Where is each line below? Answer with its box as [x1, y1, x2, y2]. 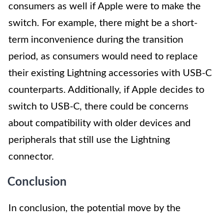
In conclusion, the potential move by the [8, 203, 181, 214]
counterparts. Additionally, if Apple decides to [8, 85, 204, 95]
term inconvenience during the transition [8, 35, 183, 45]
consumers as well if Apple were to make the [8, 1, 201, 12]
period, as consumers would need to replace [8, 52, 198, 62]
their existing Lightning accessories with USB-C [8, 68, 212, 79]
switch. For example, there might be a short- [8, 18, 197, 28]
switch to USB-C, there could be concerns [8, 102, 189, 112]
